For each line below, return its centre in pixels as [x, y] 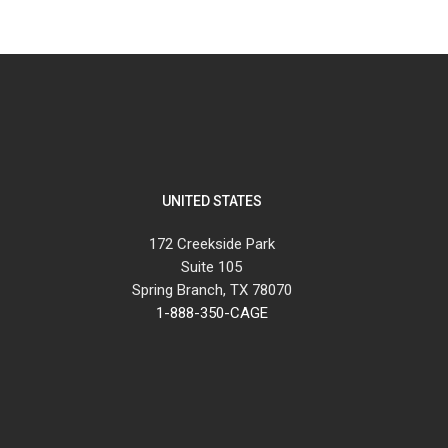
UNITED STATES [211, 201]
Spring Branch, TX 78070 [211, 290]
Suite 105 [212, 267]
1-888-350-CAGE [211, 313]
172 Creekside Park [211, 244]
